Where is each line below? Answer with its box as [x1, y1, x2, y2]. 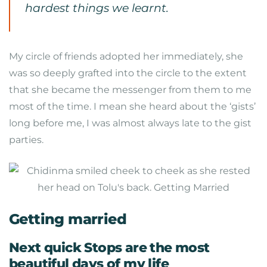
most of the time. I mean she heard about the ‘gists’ [9, 101, 256, 112]
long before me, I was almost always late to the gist [9, 117, 252, 129]
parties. [9, 134, 44, 145]
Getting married [9, 210, 126, 228]
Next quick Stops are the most [9, 239, 210, 256]
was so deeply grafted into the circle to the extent [9, 67, 247, 79]
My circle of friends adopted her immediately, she [9, 51, 243, 62]
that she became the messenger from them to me [9, 84, 252, 95]
